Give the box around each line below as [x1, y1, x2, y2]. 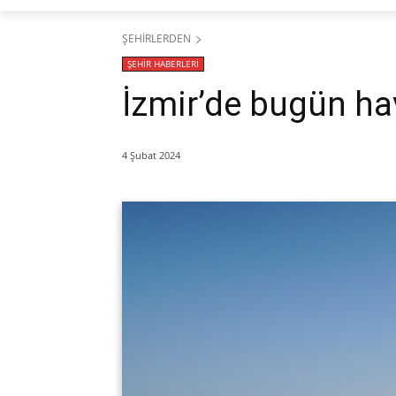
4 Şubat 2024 [122, 148, 180, 162]
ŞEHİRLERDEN [122, 30, 191, 46]
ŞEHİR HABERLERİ [127, 57, 199, 70]
